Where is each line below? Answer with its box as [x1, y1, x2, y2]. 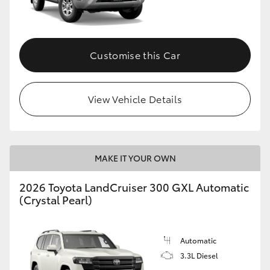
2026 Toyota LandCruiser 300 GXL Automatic [19, 178, 249, 195]
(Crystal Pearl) [19, 191, 92, 207]
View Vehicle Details [87, 91, 183, 105]
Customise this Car [90, 47, 180, 61]
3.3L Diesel [180, 250, 218, 260]
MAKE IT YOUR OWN [94, 151, 176, 164]
